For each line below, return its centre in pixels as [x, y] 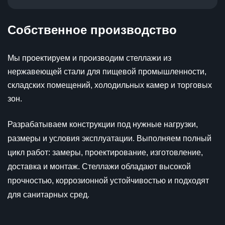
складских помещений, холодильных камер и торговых [110, 85]
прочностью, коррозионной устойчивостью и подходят [108, 181]
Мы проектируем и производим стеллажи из [89, 58]
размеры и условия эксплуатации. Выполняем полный [109, 139]
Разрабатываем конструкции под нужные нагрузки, [103, 125]
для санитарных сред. [48, 195]
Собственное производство [92, 30]
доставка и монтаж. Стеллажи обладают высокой [99, 167]
